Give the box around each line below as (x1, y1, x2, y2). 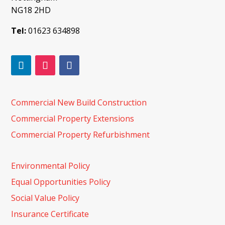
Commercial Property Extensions (11, 113, 135, 124)
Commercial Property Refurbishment (11, 129, 150, 140)
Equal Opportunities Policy (11, 176, 111, 187)
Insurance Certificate (11, 208, 89, 219)
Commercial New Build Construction (11, 96, 147, 108)
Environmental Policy (11, 160, 90, 171)
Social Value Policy (11, 192, 80, 203)
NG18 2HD (11, 4, 51, 16)
